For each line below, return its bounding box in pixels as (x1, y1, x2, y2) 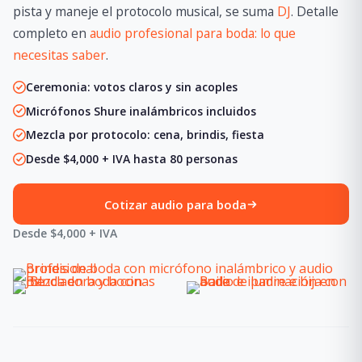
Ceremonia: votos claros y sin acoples (26, 79, 238, 95)
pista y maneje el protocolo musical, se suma (13, 2, 277, 21)
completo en (13, 24, 90, 43)
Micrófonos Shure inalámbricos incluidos (26, 103, 256, 119)
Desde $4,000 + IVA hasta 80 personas (26, 150, 238, 166)
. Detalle (291, 2, 339, 21)
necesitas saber (13, 46, 106, 65)
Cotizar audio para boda (104, 196, 246, 213)
